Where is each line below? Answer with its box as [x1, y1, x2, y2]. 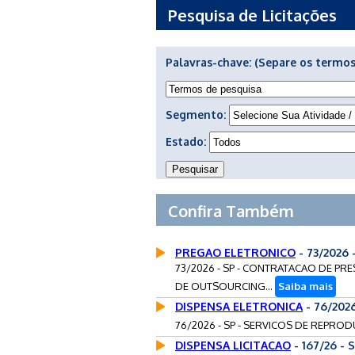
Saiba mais [278, 279, 333, 292]
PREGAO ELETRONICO [175, 245, 296, 259]
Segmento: [166, 107, 229, 121]
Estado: [166, 134, 209, 148]
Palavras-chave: [166, 55, 254, 69]
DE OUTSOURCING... [175, 279, 275, 292]
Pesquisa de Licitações [168, 4, 337, 25]
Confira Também [168, 200, 294, 221]
